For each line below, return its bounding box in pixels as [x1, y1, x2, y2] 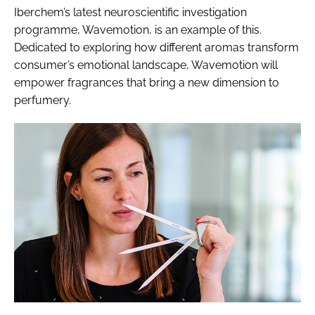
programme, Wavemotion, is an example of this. [14, 22, 262, 37]
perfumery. [14, 93, 71, 107]
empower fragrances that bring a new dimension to [14, 75, 279, 89]
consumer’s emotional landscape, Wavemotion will [14, 58, 278, 72]
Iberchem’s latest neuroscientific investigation [14, 5, 247, 19]
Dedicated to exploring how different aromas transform [14, 40, 299, 54]
